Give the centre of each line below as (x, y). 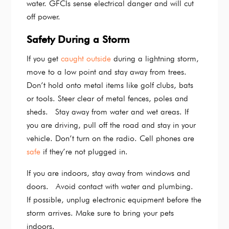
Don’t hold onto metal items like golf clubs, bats (110, 85)
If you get (44, 59)
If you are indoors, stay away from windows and (109, 173)
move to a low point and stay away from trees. (107, 72)
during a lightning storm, (155, 59)
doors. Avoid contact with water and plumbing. (112, 187)
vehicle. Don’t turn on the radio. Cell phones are (111, 139)
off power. (44, 17)
